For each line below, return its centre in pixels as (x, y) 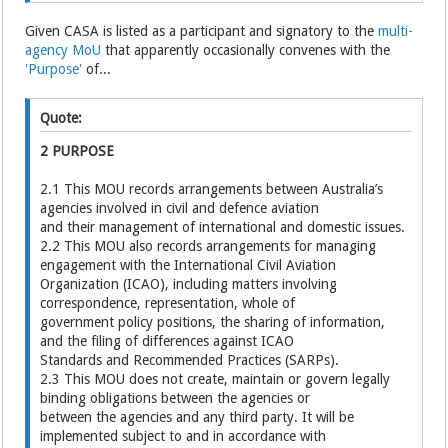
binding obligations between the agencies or (175, 398)
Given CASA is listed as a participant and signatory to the (202, 31)
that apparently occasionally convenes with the (246, 50)
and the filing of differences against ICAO (167, 341)
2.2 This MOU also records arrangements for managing (208, 246)
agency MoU (63, 50)
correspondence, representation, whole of (168, 303)
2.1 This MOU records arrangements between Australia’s (212, 189)
